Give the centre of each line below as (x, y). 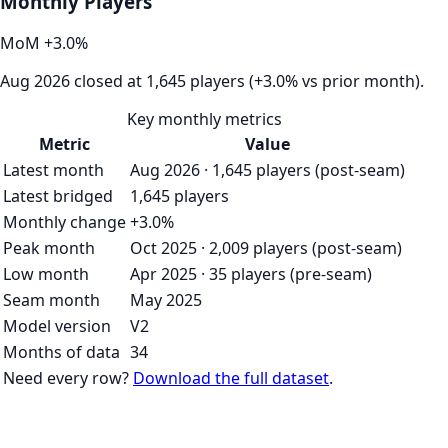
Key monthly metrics (204, 119)
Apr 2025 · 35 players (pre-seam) (251, 274)
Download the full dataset (231, 378)
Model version (57, 326)
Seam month (51, 300)
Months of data (61, 352)
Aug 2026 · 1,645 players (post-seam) (267, 170)
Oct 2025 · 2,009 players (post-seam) (266, 248)
